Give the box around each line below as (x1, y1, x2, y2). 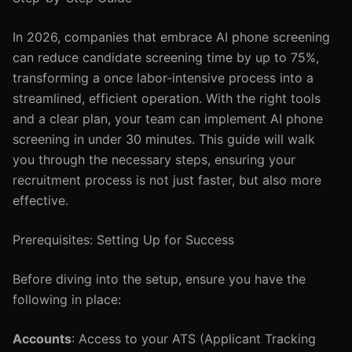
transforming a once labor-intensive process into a (13, 70, 313, 86)
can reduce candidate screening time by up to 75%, (13, 49, 319, 65)
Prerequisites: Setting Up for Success (13, 232, 234, 247)
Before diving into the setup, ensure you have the (13, 271, 306, 287)
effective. (13, 192, 68, 208)
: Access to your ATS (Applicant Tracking (71, 331, 316, 346)
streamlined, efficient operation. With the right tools (13, 90, 321, 106)
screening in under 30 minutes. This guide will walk (13, 131, 315, 147)
